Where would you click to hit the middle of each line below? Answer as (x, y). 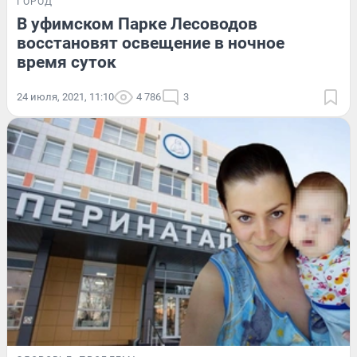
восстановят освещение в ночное (151, 43)
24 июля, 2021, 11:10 (65, 96)
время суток (67, 62)
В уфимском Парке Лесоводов (137, 24)
